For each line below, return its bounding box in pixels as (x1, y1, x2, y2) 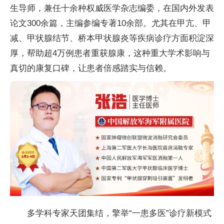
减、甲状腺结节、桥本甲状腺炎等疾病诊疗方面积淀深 (10, 33, 214, 43)
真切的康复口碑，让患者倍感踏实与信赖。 (10, 63, 171, 73)
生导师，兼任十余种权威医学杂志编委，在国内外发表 (10, 3, 214, 13)
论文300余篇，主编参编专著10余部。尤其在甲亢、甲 (10, 18, 211, 28)
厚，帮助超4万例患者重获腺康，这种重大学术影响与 (10, 48, 210, 58)
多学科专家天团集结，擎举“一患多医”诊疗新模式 (27, 208, 211, 218)
